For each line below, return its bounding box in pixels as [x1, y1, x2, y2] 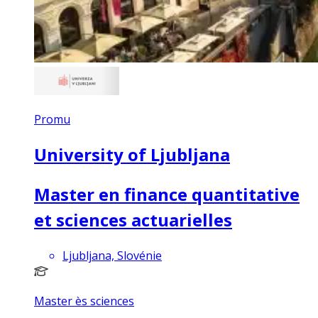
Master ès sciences [34, 292, 134, 309]
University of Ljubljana [34, 142, 230, 166]
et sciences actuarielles [34, 207, 232, 231]
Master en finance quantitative [34, 182, 300, 206]
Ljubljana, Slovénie [62, 247, 162, 263]
